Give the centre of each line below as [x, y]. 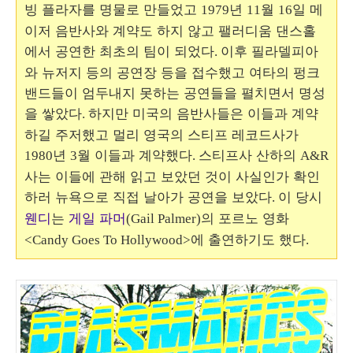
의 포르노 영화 [245, 218]
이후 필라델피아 [269, 51]
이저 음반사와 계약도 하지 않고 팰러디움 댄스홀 [170, 31]
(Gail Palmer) [163, 219]
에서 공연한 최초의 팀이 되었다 [119, 51]
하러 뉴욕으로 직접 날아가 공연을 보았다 [148, 197]
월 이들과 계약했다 [135, 155]
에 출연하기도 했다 [248, 240]
